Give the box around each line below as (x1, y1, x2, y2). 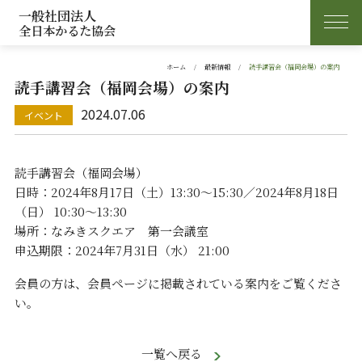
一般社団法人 (19, 6, 97, 25)
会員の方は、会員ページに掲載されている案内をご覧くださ (14, 275, 342, 293)
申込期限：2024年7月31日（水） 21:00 (14, 241, 229, 259)
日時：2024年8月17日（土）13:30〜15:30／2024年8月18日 (14, 183, 339, 200)
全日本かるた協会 (19, 21, 116, 39)
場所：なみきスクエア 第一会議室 (14, 221, 208, 239)
